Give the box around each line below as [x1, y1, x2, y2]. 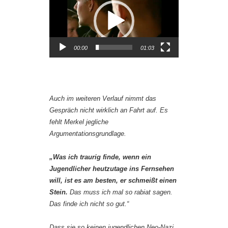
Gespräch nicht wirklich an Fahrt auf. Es [49, 106, 168, 114]
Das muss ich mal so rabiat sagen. [68, 188, 173, 196]
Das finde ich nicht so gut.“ [49, 199, 129, 208]
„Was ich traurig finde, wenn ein [49, 153, 151, 161]
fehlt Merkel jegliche [49, 118, 108, 126]
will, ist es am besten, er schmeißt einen [49, 176, 177, 184]
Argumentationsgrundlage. [49, 129, 126, 137]
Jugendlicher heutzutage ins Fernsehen [49, 164, 174, 173]
